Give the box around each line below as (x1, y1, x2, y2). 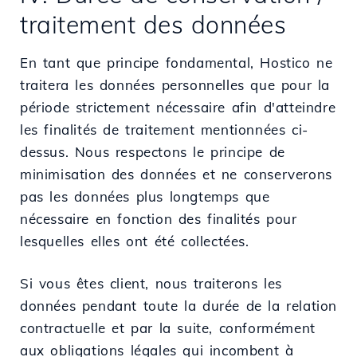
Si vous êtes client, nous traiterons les (20, 274, 283, 292)
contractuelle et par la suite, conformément (20, 319, 316, 336)
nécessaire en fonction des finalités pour (20, 210, 297, 227)
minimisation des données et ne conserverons (20, 165, 332, 182)
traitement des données (20, 9, 286, 40)
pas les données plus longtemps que (20, 187, 270, 205)
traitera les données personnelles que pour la (20, 76, 331, 93)
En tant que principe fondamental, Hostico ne (20, 53, 333, 71)
